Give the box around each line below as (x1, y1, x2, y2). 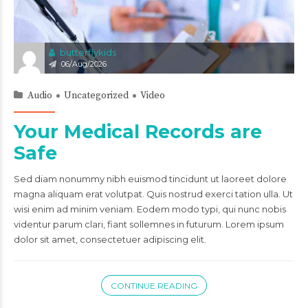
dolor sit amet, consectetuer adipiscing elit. (14, 233, 206, 245)
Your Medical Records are (14, 120, 262, 143)
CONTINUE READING (111, 280, 197, 291)
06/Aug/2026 (61, 58, 107, 69)
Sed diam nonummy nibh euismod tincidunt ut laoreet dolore (14, 173, 287, 184)
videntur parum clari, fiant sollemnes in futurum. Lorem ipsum (14, 218, 284, 230)
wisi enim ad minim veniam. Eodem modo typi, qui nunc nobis (14, 203, 286, 214)
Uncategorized (64, 89, 129, 102)
